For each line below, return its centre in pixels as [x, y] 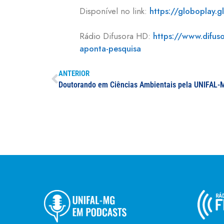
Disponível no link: [114, 11]
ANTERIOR [74, 73]
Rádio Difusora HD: [116, 36]
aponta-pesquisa [110, 49]
